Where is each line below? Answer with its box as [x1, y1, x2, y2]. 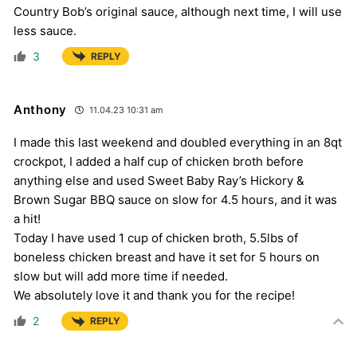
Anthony [14, 102, 67, 118]
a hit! [14, 211, 41, 227]
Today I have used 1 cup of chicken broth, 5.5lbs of [14, 230, 298, 246]
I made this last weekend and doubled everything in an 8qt [14, 135, 342, 151]
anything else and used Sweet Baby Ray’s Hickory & [14, 173, 304, 189]
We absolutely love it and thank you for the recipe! [14, 288, 295, 304]
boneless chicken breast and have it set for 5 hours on [14, 249, 320, 265]
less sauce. [14, 23, 76, 39]
